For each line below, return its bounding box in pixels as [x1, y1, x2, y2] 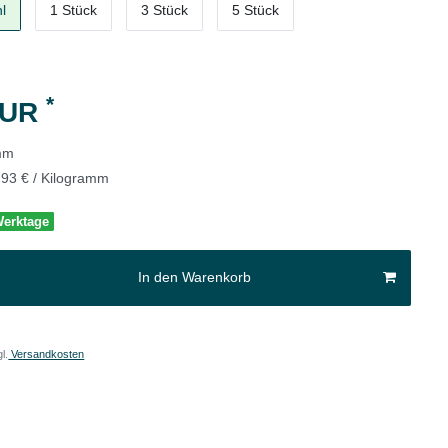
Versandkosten [8, 347, 85, 360]
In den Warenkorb [137, 269, 251, 286]
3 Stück [141, 2, 189, 19]
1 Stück [50, 2, 98, 19]
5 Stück [232, 2, 280, 19]
